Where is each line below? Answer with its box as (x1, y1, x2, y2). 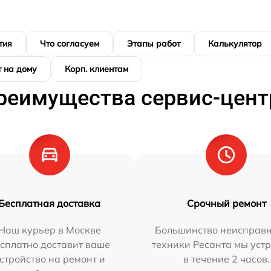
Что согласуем (40, 38, 99, 50)
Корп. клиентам (65, 64, 128, 75)
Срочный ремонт (186, 197, 266, 210)
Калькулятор (208, 38, 262, 50)
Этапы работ (127, 38, 180, 50)
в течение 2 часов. (183, 253, 270, 266)
